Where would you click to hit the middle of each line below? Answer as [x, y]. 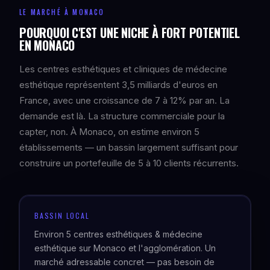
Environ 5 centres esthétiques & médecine [118, 234]
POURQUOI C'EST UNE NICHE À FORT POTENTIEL [130, 33]
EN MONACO [47, 45]
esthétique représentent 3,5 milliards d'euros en [118, 85]
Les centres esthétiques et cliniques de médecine [123, 69]
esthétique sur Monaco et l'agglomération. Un [125, 248]
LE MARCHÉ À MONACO [62, 12]
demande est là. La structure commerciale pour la [122, 116]
